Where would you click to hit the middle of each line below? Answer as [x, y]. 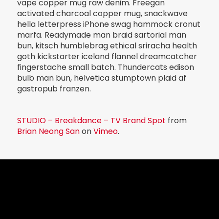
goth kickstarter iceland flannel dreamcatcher [107, 56]
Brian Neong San [48, 131]
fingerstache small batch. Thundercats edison [106, 67]
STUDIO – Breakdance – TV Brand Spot [91, 121]
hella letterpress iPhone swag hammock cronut [109, 24]
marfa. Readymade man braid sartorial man [102, 35]
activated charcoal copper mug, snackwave [102, 13]
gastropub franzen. [54, 88]
